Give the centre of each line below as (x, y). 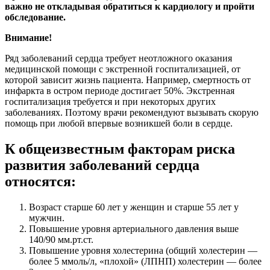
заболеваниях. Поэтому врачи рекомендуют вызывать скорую (132, 113)
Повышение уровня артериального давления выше (134, 229)
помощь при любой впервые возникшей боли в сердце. (119, 124)
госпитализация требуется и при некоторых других (110, 102)
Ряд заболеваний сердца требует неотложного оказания (118, 58)
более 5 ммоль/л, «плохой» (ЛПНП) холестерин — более (145, 262)
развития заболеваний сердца (102, 165)
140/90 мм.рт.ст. (61, 240)
